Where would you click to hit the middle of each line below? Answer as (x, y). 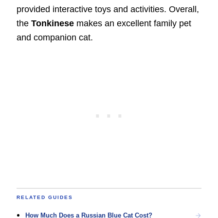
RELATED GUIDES (45, 197)
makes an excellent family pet (132, 24)
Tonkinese (52, 24)
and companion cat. (54, 38)
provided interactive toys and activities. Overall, (108, 9)
